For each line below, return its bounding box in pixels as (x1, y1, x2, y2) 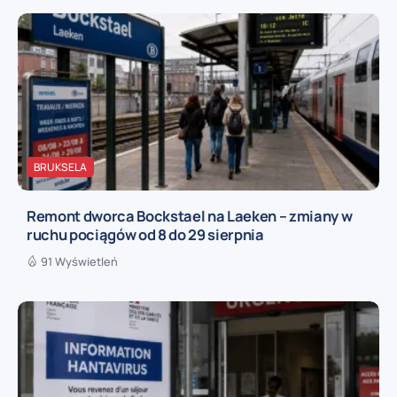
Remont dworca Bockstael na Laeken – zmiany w (27, 205, 353, 226)
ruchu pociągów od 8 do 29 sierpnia (27, 223, 264, 245)
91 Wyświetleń (41, 253, 118, 269)
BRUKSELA (34, 159, 87, 175)
